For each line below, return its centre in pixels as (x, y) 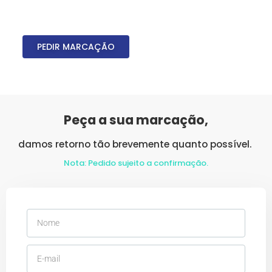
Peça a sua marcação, (136, 120)
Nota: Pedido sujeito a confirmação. (136, 163)
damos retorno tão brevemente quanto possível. (136, 144)
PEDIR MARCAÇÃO (76, 47)
